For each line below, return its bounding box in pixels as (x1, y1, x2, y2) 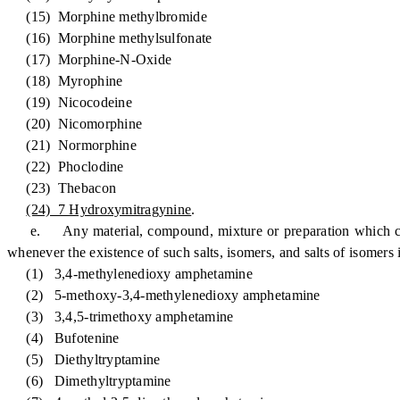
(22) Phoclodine (7, 159, 124, 174)
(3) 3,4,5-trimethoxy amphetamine (7, 309, 234, 324)
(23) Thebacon (7, 180, 117, 196)
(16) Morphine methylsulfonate (7, 30, 212, 46)
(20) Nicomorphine (7, 116, 143, 131)
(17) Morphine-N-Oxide (7, 52, 172, 67)
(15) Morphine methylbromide (7, 9, 207, 24)
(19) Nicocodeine (7, 95, 132, 110)
